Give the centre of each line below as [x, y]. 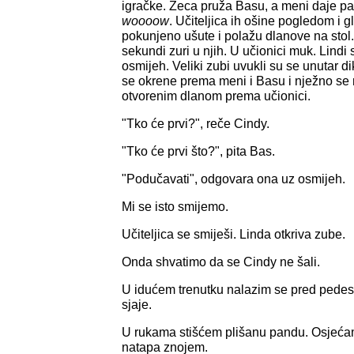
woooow [145, 21]
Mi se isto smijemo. [175, 206]
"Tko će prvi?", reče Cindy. [196, 123]
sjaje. [137, 304]
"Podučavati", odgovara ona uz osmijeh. [233, 179]
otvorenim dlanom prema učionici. [216, 96]
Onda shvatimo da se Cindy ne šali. [221, 262]
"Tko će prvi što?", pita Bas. [198, 151]
